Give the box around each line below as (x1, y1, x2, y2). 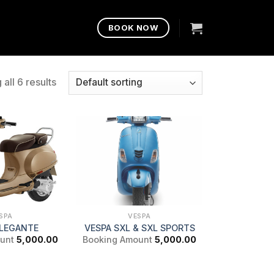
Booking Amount (83, 234, 152, 245)
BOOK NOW (108, 23, 158, 33)
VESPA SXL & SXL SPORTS (84, 223, 195, 234)
